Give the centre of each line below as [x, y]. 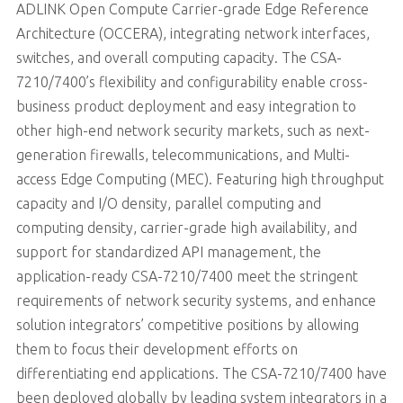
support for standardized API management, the [168, 251]
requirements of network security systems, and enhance [196, 300]
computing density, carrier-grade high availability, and [186, 227]
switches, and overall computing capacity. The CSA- [179, 57]
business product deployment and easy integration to [186, 106]
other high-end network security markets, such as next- [193, 130]
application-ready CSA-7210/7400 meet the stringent [187, 276]
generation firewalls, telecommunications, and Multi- [183, 154]
